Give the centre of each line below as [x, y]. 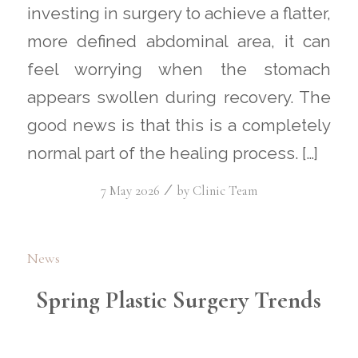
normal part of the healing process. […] [172, 154]
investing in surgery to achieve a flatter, [179, 14]
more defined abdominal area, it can [179, 42]
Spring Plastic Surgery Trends [179, 300]
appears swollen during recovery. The [179, 98]
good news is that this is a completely [179, 126]
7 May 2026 [130, 191]
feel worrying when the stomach [179, 70]
